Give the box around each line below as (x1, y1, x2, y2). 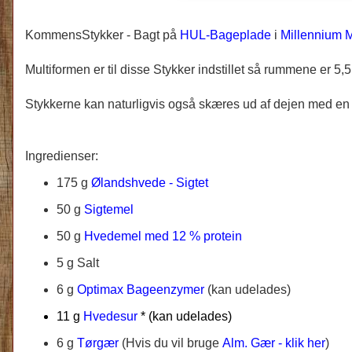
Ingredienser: (25, 148, 98, 163)
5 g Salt (57, 255, 99, 269)
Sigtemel (84, 202, 134, 216)
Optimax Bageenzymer (77, 282, 204, 296)
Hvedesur (83, 309, 137, 323)
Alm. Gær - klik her (222, 335, 325, 350)
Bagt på (134, 27, 180, 42)
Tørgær (77, 335, 119, 350)
